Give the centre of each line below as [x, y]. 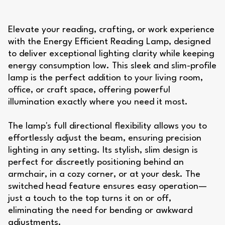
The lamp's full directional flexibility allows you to [107, 127]
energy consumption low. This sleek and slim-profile [112, 66]
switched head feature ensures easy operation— [107, 187]
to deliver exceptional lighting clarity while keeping [111, 54]
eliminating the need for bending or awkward [100, 211]
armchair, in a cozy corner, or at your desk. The [104, 175]
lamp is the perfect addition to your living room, [105, 78]
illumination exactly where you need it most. [98, 102]
